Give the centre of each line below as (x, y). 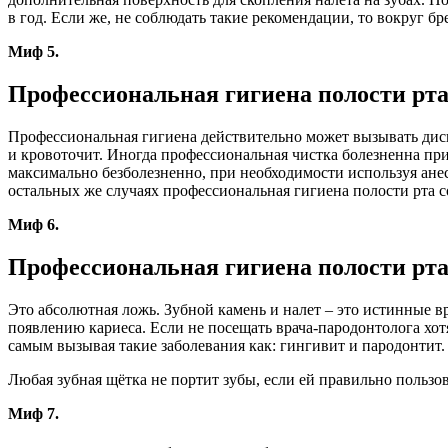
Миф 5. (33, 52)
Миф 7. (33, 413)
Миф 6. (33, 224)
